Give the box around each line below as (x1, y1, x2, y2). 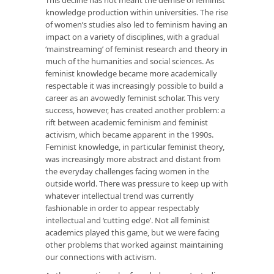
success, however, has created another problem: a (45, 104, 225, 116)
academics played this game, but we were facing (45, 226, 220, 238)
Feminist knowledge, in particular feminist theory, (45, 141, 224, 152)
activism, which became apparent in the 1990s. (45, 128, 213, 140)
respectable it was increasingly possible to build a (45, 80, 223, 91)
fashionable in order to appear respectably (45, 202, 199, 213)
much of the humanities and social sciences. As (45, 55, 214, 67)
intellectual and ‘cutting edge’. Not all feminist (45, 214, 210, 226)
